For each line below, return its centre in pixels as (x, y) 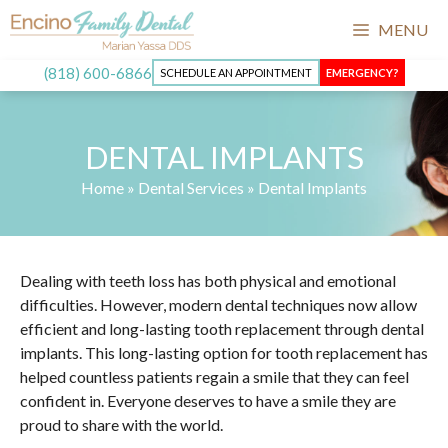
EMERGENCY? (362, 72)
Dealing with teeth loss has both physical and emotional (208, 281)
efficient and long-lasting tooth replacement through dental (222, 329)
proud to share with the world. (121, 425)
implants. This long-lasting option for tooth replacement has (224, 353)
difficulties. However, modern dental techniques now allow (218, 305)
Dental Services (191, 187)
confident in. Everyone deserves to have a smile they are (208, 401)
